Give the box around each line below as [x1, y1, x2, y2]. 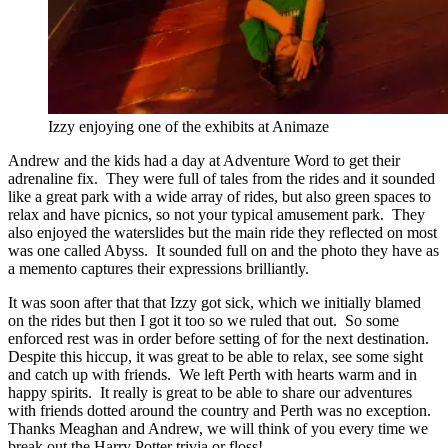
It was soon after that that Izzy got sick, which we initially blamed [8, 293, 421, 311]
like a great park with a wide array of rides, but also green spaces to [8, 187, 431, 205]
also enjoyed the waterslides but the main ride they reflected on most [8, 223, 437, 241]
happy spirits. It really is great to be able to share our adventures [8, 383, 412, 401]
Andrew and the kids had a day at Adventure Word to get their [8, 151, 400, 169]
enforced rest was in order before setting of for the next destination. [8, 329, 433, 347]
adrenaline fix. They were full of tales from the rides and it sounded [8, 169, 435, 187]
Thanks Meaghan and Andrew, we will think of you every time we [8, 419, 428, 437]
